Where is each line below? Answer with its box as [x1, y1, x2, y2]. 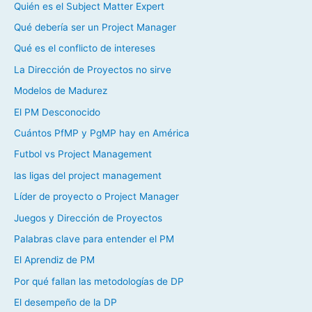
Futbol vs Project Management [14, 148, 152, 160]
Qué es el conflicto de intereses [14, 42, 155, 54]
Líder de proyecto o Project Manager [14, 191, 179, 203]
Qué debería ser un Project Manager [14, 21, 176, 33]
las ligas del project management [14, 169, 162, 181]
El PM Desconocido [14, 106, 100, 118]
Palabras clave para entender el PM [14, 233, 174, 245]
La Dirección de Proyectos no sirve [14, 63, 171, 75]
